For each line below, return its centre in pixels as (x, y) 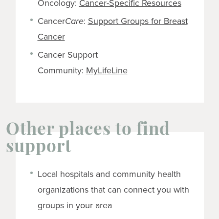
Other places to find (88, 131)
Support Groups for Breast (138, 21)
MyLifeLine (107, 70)
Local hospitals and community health (109, 174)
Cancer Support (67, 54)
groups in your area (75, 205)
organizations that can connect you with (113, 189)
